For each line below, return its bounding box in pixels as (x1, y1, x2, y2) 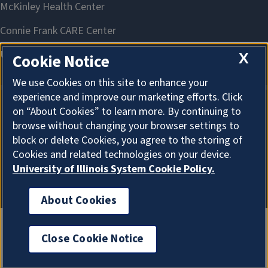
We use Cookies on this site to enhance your (13, 75, 208, 91)
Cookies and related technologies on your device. (13, 147, 232, 163)
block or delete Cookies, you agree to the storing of (13, 133, 242, 148)
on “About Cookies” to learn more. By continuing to (13, 104, 241, 120)
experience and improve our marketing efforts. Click (13, 90, 242, 105)
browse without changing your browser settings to (13, 118, 239, 134)
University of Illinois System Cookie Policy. (13, 162, 215, 177)
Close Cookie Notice (41, 231, 144, 248)
